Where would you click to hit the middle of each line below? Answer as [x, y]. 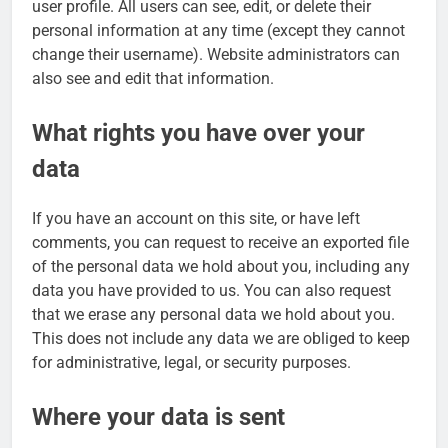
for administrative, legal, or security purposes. [191, 363]
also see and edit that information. [153, 79]
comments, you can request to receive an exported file [220, 243]
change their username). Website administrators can [216, 55]
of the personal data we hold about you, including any [221, 267]
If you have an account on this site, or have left [196, 219]
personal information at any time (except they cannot [218, 31]
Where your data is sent [158, 417]
